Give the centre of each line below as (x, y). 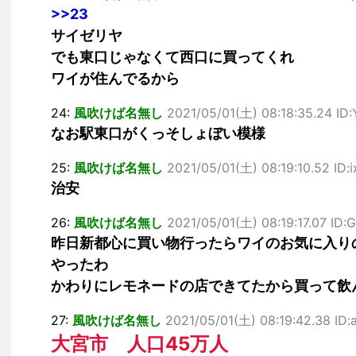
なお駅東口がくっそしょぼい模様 (158, 133)
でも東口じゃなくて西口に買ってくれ (172, 57)
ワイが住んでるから (115, 78)
